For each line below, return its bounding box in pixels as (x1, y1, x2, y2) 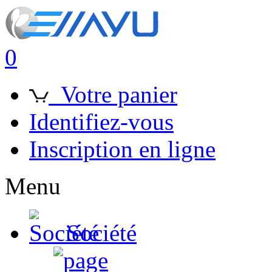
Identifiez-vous (29, 109, 174, 135)
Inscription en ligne (29, 136, 216, 162)
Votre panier (49, 81, 178, 107)
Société (67, 220, 137, 246)
